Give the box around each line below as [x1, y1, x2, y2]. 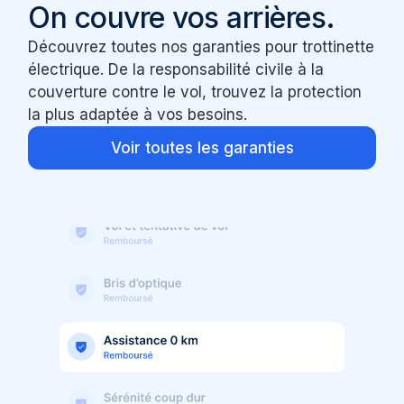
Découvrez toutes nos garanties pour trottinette [28, 38, 375, 57]
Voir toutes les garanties [110, 139, 294, 158]
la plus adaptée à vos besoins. [28, 106, 248, 124]
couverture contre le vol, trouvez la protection [28, 83, 363, 102]
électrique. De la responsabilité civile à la [28, 60, 325, 79]
